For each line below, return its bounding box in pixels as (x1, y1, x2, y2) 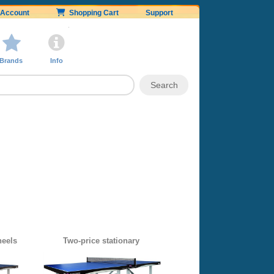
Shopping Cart (65, 9, 119, 17)
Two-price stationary (63, 236, 140, 246)
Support (146, 9, 173, 17)
